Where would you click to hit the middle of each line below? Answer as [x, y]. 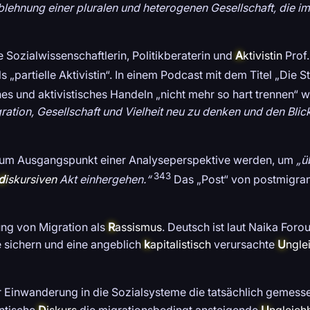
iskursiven [31, 180]
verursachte [244, 245]
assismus [138, 227]
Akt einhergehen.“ [104, 180]
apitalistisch [181, 245]
